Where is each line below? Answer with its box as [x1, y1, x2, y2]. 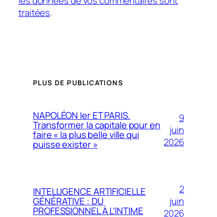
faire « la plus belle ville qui [33, 128, 139, 141]
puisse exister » [33, 138, 98, 151]
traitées [18, 6, 50, 19]
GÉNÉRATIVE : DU [33, 195, 104, 208]
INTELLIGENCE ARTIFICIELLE [33, 185, 146, 198]
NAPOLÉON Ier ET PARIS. [33, 109, 130, 122]
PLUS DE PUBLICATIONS [33, 78, 123, 88]
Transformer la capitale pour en [33, 119, 160, 132]
